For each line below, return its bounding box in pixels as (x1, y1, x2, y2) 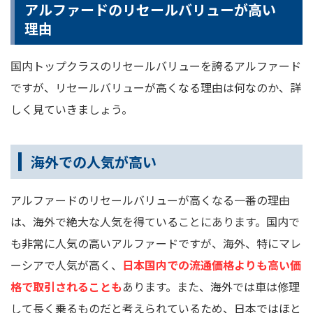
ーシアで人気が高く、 (10, 256, 122, 273)
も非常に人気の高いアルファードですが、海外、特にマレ (10, 234, 301, 252)
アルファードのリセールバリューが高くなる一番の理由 (10, 191, 290, 208)
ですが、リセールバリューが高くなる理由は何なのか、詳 (10, 78, 301, 96)
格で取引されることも (10, 277, 122, 295)
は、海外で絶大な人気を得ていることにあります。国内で (10, 212, 300, 230)
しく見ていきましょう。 (10, 100, 133, 117)
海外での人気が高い (31, 151, 156, 172)
